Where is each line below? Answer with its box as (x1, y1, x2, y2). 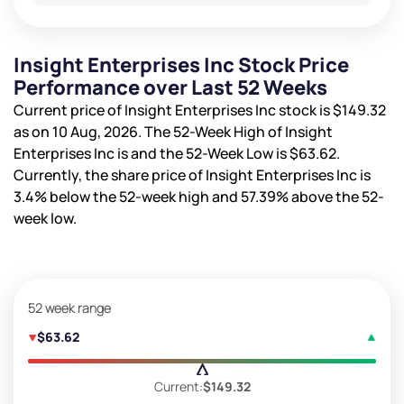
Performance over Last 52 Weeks (14, 73, 327, 101)
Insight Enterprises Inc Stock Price (14, 50, 349, 78)
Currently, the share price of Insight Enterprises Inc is (14, 164, 371, 185)
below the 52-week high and (47, 186, 241, 207)
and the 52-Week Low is (131, 142, 289, 163)
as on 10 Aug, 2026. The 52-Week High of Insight (14, 121, 333, 142)
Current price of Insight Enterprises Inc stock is (14, 99, 333, 120)
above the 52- (289, 186, 384, 207)
